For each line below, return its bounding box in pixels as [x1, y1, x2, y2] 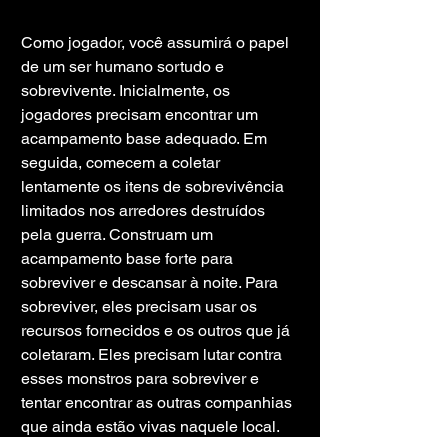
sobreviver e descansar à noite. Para [21, 272, 282, 292]
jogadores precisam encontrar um [21, 104, 262, 124]
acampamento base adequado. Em [21, 128, 271, 148]
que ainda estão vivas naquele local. [21, 416, 280, 436]
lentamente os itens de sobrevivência [21, 176, 288, 196]
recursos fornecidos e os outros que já [21, 320, 294, 340]
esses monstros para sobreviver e [21, 368, 263, 388]
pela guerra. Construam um [21, 224, 217, 244]
